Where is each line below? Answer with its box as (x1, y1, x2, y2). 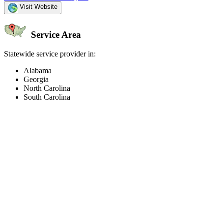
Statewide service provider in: (4, 50, 96, 58)
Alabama (24, 66, 52, 75)
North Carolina (24, 84, 70, 93)
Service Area (28, 29, 81, 40)
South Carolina (24, 93, 70, 102)
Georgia (24, 75, 49, 84)
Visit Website (18, 2, 57, 10)
